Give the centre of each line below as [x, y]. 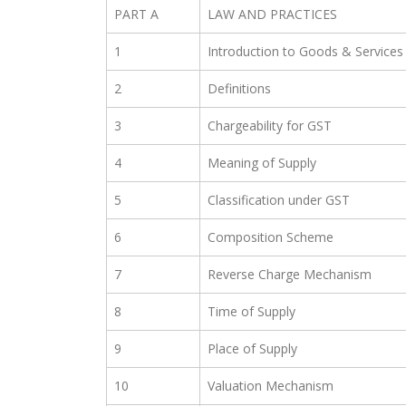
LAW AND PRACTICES [272, 14]
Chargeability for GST [270, 126]
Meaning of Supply [262, 163]
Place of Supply [252, 349]
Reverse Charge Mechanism [290, 275]
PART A [136, 14]
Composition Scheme [271, 237]
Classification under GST [279, 200]
